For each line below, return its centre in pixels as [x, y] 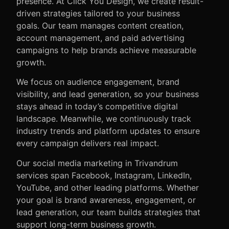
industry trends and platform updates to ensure [108, 131]
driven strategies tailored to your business [98, 13]
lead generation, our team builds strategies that [108, 212]
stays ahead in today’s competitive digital [97, 107]
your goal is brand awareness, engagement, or [106, 200]
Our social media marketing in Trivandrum [97, 163]
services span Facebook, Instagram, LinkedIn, [104, 175]
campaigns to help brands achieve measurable [106, 50]
